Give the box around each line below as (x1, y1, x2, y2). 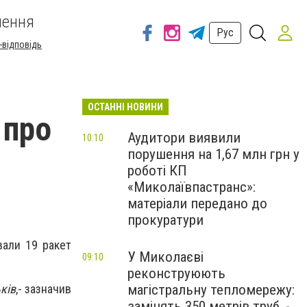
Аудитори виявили (127, 130, 241, 146)
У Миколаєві (127, 249, 204, 265)
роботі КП (127, 162, 187, 179)
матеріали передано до (127, 195, 267, 212)
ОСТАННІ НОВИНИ (88, 101, 163, 112)
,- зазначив (15, 282, 72, 297)
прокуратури (127, 212, 204, 228)
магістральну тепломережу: (127, 282, 295, 298)
